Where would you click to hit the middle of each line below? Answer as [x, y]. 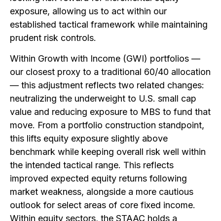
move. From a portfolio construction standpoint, [107, 125]
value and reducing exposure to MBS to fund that [110, 112]
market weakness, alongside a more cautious [102, 192]
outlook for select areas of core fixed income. [103, 205]
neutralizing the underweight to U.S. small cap [103, 98]
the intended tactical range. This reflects [92, 165]
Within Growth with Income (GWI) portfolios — [105, 58]
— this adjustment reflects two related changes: [107, 85]
